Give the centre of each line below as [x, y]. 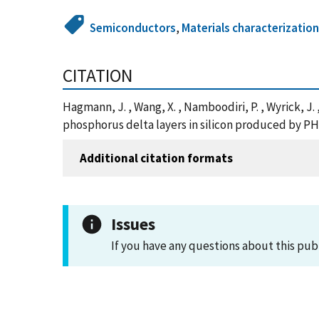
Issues [133, 224]
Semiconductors [133, 28]
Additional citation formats [156, 158]
